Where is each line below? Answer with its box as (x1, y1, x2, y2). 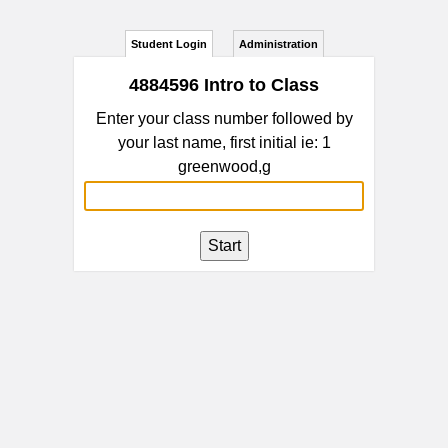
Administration (238, 38, 318, 50)
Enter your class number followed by (95, 110, 353, 127)
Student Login (130, 38, 207, 50)
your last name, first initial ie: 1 (117, 134, 331, 151)
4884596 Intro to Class (129, 75, 319, 95)
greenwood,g (177, 158, 271, 175)
